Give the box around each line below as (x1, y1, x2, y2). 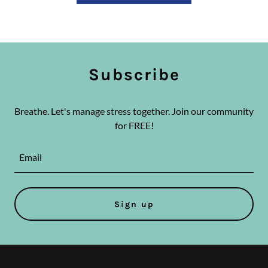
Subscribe (88, 65, 180, 85)
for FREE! (114, 120, 154, 132)
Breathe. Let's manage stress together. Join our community (14, 105, 254, 117)
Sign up (114, 199, 154, 209)
